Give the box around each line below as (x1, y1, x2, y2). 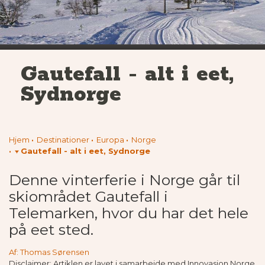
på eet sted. (9, 221, 93, 239)
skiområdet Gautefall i (9, 188, 168, 206)
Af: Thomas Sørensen (9, 247, 89, 257)
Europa (96, 135, 124, 145)
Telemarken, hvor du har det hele (9, 204, 248, 222)
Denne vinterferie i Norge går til (9, 171, 240, 189)
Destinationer (37, 135, 89, 145)
